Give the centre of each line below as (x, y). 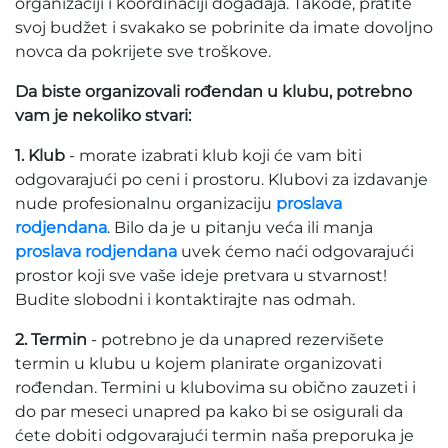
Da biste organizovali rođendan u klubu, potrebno (213, 91)
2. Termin (53, 339)
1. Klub (40, 155)
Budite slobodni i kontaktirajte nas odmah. (187, 299)
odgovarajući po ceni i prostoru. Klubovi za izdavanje (221, 179)
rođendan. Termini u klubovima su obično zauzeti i (215, 387)
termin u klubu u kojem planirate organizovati (198, 363)
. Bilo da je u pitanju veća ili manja (240, 227)
